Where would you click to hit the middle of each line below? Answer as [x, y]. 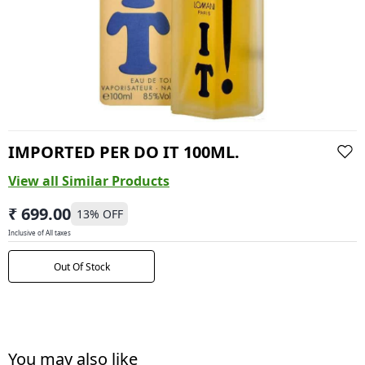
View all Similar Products [89, 181]
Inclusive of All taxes [40, 233]
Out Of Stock [81, 266]
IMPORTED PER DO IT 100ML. [124, 152]
